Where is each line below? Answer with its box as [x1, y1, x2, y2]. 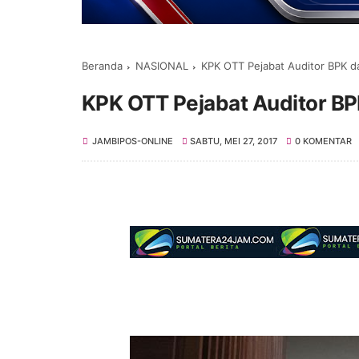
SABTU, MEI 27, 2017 [190, 135, 278, 147]
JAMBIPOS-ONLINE [92, 135, 173, 147]
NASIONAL [135, 58, 188, 72]
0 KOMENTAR [294, 135, 352, 147]
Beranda [82, 58, 123, 72]
